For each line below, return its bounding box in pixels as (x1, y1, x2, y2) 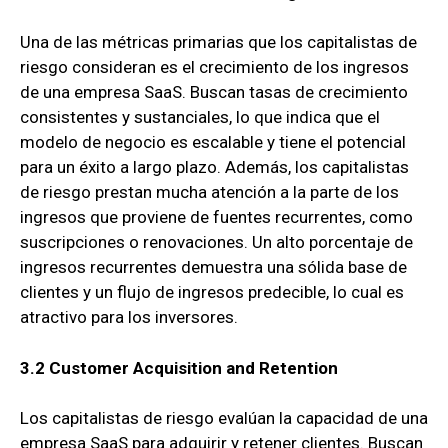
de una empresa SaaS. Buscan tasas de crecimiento (20, 82, 408, 103)
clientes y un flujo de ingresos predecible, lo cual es (20, 282, 404, 303)
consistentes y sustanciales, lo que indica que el (20, 107, 380, 128)
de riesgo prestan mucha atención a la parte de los (20, 182, 399, 203)
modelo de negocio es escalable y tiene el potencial (20, 132, 406, 153)
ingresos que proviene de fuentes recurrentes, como (20, 207, 413, 228)
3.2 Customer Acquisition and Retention (20, 357, 338, 378)
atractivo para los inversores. (20, 307, 238, 328)
